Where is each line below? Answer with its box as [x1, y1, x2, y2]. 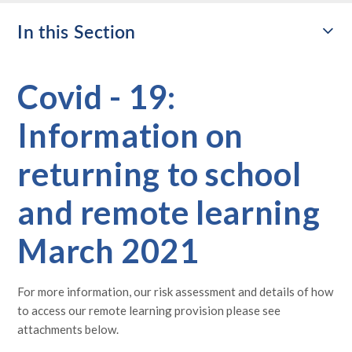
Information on [17, 115, 244, 156]
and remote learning [17, 192, 321, 233]
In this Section [17, 20, 136, 43]
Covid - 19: [17, 77, 176, 117]
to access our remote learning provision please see [17, 303, 281, 318]
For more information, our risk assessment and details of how [17, 284, 334, 299]
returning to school [17, 154, 302, 194]
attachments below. [17, 322, 119, 337]
